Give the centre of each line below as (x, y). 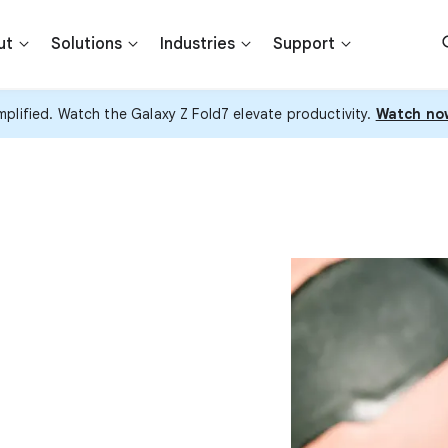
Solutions (86, 44)
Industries (197, 44)
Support (303, 44)
